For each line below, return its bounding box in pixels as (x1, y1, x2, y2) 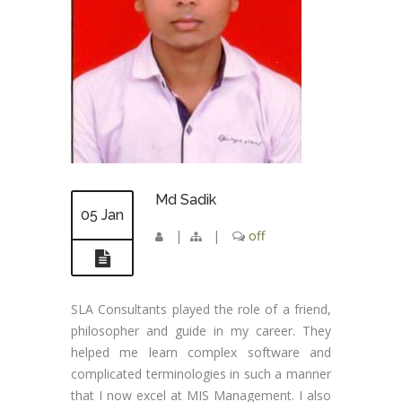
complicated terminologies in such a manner (71, 364, 331, 382)
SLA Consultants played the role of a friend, (71, 300, 331, 318)
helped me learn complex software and (71, 343, 331, 361)
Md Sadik (155, 190, 216, 208)
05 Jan (81, 205, 124, 223)
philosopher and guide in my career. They (71, 321, 331, 339)
